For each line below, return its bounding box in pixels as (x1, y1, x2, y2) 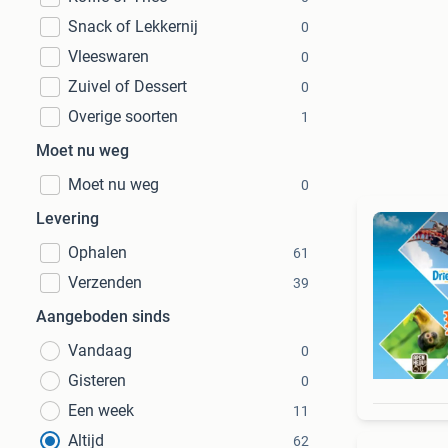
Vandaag (68, 341, 132, 360)
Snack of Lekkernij (68, 17, 198, 36)
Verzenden (68, 273, 142, 292)
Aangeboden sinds (36, 307, 170, 326)
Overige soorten (68, 107, 178, 126)
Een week (68, 401, 134, 420)
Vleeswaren (68, 47, 149, 66)
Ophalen (68, 243, 127, 262)
